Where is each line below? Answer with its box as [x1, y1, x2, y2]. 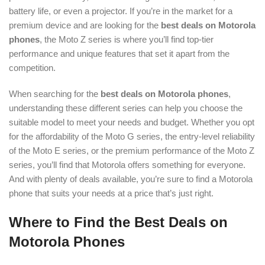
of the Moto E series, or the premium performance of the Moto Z [9, 146, 254, 156]
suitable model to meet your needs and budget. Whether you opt [9, 117, 254, 127]
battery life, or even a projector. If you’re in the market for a [9, 6, 232, 16]
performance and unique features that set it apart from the [9, 49, 230, 59]
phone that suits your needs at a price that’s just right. [9, 188, 214, 198]
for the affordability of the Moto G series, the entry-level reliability [9, 131, 255, 141]
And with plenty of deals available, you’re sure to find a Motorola [9, 174, 253, 184]
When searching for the [9, 89, 98, 99]
